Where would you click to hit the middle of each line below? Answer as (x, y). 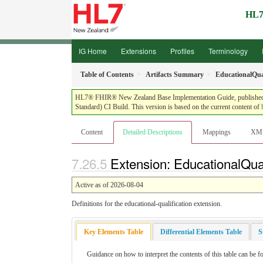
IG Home (93, 51)
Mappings (217, 132)
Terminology (228, 51)
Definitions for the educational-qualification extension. (147, 204)
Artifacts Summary (175, 75)
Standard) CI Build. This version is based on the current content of (168, 107)
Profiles (182, 51)
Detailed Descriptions (153, 132)
